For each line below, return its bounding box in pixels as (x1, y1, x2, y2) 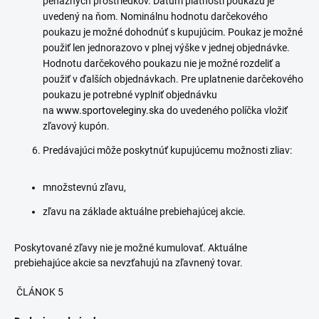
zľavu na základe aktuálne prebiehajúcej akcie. (43, 206, 246, 217)
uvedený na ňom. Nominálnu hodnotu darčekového (43, 11, 268, 22)
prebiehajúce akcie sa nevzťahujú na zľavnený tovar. (14, 257, 245, 268)
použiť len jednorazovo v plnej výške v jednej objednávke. (43, 42, 290, 53)
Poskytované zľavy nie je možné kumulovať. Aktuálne (14, 242, 247, 253)
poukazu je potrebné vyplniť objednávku (43, 89, 217, 100)
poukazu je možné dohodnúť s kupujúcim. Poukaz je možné (43, 26, 303, 38)
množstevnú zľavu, (43, 182, 126, 193)
